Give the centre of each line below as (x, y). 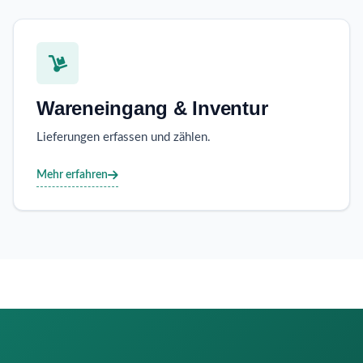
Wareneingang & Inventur (152, 109)
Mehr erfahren (72, 174)
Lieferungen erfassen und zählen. (124, 138)
